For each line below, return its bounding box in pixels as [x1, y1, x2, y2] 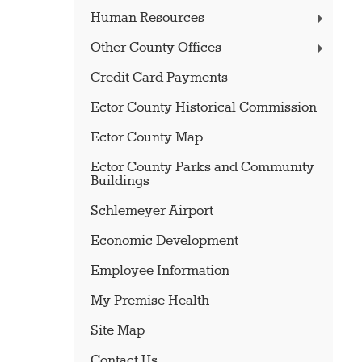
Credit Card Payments [90, 69, 228, 86]
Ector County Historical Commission [90, 99, 317, 116]
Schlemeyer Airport [90, 203, 213, 220]
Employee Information [90, 263, 229, 280]
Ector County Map [90, 129, 203, 146]
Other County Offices [90, 40, 221, 57]
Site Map [90, 322, 145, 339]
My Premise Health [90, 293, 209, 309]
